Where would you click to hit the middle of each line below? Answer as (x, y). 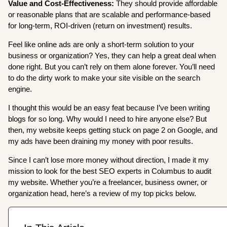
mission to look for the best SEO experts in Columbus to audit (110, 171)
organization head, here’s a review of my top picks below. (102, 193)
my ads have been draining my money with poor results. (101, 141)
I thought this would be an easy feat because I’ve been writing (109, 107)
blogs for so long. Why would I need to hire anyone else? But (108, 119)
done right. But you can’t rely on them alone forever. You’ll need (112, 66)
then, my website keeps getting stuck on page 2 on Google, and (113, 130)
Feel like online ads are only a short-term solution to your (101, 44)
